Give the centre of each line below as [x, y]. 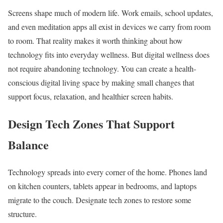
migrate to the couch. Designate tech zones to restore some [100, 200]
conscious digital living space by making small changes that [101, 82]
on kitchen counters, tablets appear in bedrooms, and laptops [102, 186]
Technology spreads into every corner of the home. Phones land [108, 172]
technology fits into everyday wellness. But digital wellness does [109, 54]
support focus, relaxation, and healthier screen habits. [91, 96]
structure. [22, 214]
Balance [28, 144]
